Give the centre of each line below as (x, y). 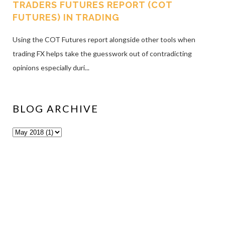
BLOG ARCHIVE (55, 109)
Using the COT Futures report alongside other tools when (104, 40)
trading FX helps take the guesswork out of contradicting (102, 54)
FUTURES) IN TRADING (66, 17)
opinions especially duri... (51, 68)
